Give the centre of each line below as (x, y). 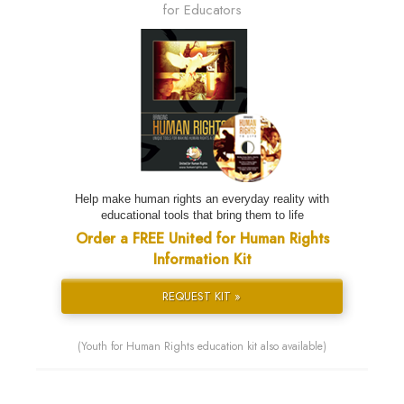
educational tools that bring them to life (202, 216)
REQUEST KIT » (202, 297)
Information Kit (202, 260)
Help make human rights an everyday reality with (202, 199)
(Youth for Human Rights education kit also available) (202, 347)
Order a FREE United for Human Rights (202, 239)
